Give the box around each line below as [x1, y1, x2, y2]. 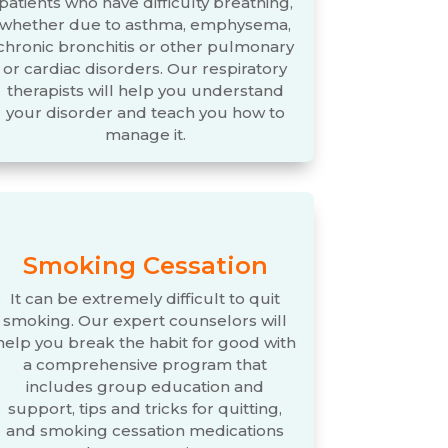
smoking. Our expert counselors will [3, 310, 288, 330]
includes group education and [26, 376, 265, 396]
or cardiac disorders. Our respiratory [3, 58, 288, 78]
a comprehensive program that [23, 354, 268, 374]
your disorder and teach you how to [5, 102, 285, 122]
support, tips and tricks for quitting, [8, 398, 283, 418]
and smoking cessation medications [6, 420, 285, 440]
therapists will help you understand [6, 80, 284, 100]
